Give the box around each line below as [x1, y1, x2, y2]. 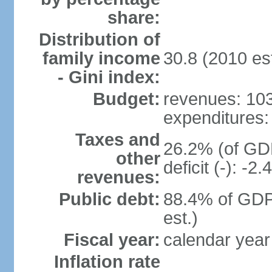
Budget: [92, 89, 160, 109]
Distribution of [38, 30, 160, 49]
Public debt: [58, 189, 160, 209]
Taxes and [75, 130, 160, 149]
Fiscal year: [63, 230, 160, 250]
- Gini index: [57, 67, 160, 87]
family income [42, 49, 160, 68]
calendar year [163, 230, 270, 250]
